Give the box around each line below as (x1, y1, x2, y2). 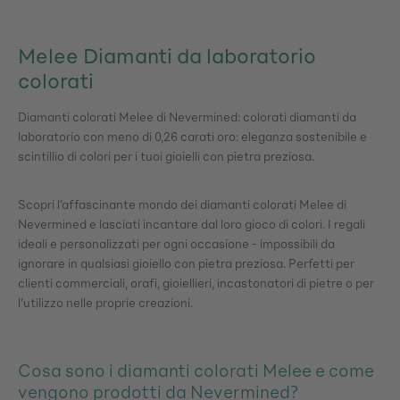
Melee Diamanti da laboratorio (18, 43, 316, 69)
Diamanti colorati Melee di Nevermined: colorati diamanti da (18, 109, 356, 125)
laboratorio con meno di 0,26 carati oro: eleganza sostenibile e (18, 129, 367, 145)
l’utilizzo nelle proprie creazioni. (18, 295, 193, 311)
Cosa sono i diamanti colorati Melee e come (18, 359, 374, 381)
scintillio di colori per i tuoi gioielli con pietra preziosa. (18, 148, 314, 164)
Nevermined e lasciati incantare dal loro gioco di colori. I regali (18, 216, 365, 232)
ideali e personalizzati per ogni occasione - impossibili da (18, 236, 335, 252)
